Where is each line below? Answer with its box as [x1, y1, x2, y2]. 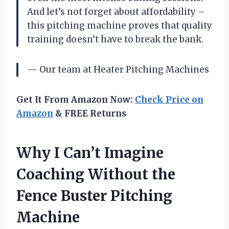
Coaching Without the [16, 165, 175, 184]
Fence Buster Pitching [16, 186, 172, 205]
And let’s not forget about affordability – [27, 6, 205, 17]
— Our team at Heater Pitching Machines [27, 63, 209, 75]
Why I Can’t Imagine [16, 143, 164, 162]
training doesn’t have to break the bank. [27, 33, 203, 45]
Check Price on [135, 94, 203, 105]
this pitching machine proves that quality [27, 19, 212, 31]
